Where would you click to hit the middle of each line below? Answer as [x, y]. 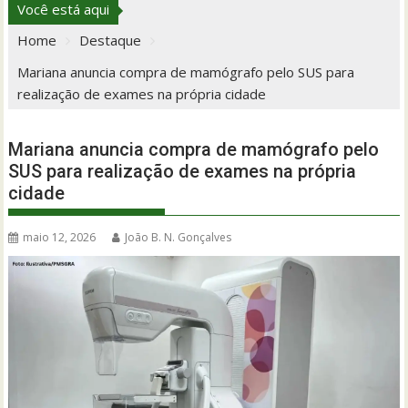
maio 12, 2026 [60, 238]
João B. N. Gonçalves [178, 238]
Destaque [111, 41]
